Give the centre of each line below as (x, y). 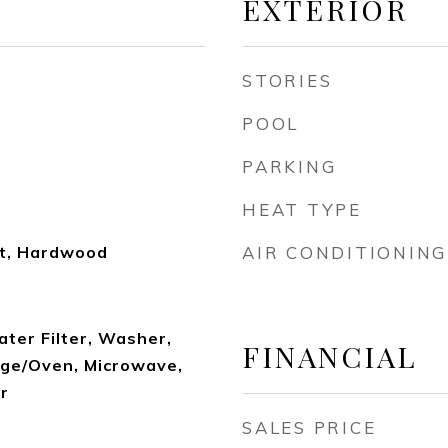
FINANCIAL (329, 356)
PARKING (289, 166)
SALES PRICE (309, 427)
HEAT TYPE (302, 209)
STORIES (287, 80)
